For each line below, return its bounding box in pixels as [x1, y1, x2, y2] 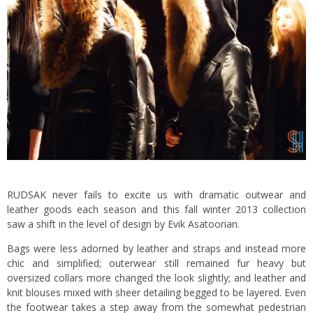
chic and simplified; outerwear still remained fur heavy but [7, 256, 306, 270]
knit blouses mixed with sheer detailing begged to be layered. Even [7, 285, 306, 299]
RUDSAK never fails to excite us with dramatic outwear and [7, 187, 306, 201]
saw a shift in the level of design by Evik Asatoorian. [7, 217, 240, 231]
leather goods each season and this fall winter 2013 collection [7, 202, 306, 216]
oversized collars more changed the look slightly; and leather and [7, 270, 306, 284]
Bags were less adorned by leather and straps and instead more [7, 241, 306, 255]
